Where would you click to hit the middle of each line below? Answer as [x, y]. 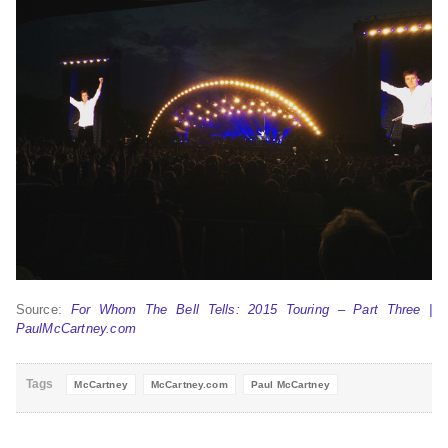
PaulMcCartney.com [76, 328]
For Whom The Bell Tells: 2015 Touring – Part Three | [251, 309]
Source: [43, 309]
